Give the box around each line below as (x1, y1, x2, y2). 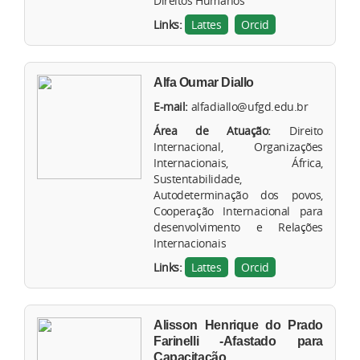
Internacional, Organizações (153, 139, 323, 155)
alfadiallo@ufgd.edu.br (190, 99, 309, 115)
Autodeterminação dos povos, (153, 187, 323, 203)
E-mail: (153, 99, 189, 115)
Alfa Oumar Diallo (153, 76, 254, 90)
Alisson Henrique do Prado (153, 318, 323, 333)
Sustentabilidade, (153, 171, 242, 187)
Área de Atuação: (153, 123, 271, 139)
